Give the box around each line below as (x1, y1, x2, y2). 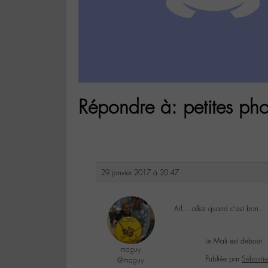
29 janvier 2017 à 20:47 (101, 168, 179, 178)
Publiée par (205, 254, 242, 264)
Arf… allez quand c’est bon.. (174, 204, 263, 214)
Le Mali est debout (205, 236, 262, 246)
